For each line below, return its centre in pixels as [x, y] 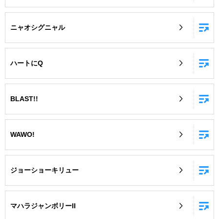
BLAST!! [24, 99]
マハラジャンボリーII [43, 206]
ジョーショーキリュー [44, 170]
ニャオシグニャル [38, 27]
